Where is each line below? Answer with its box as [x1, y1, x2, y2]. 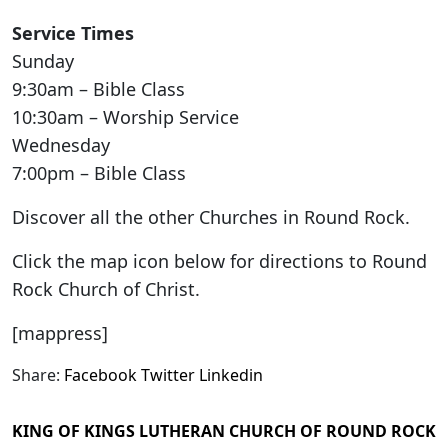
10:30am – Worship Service [12, 104, 239, 129]
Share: [12, 363, 60, 386]
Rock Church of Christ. [12, 276, 200, 301]
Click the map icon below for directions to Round [12, 248, 427, 273]
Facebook [64, 363, 137, 386]
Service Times [12, 20, 134, 45]
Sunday [12, 48, 74, 73]
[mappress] [12, 320, 108, 345]
